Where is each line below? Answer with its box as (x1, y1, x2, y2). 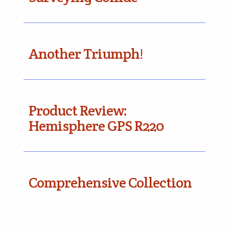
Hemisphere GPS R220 (29, 117, 164, 135)
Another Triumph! (29, 44, 143, 63)
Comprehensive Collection (29, 173, 192, 192)
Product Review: (29, 101, 127, 120)
